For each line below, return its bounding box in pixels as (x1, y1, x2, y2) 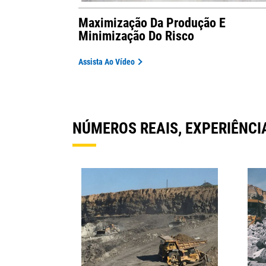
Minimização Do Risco (78, 28, 194, 44)
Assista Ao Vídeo (78, 57, 135, 67)
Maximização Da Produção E (78, 15, 226, 31)
